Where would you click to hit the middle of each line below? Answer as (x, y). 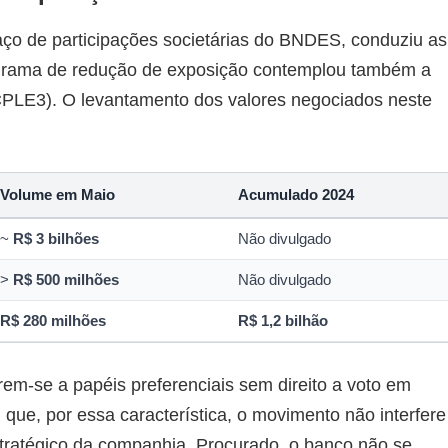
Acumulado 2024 (296, 194)
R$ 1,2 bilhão (283, 320)
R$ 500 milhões (66, 279)
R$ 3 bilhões (56, 238)
